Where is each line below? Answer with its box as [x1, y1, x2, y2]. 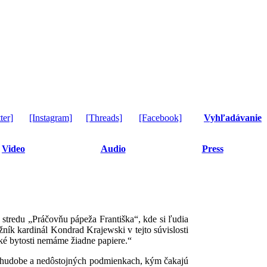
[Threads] [86, 113, 122, 123]
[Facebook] [139, 113, 182, 123]
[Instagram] [29, 113, 72, 123]
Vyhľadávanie [204, 113, 262, 123]
